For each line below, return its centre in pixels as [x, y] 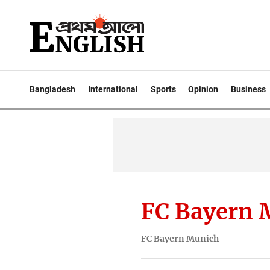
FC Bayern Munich [180, 238]
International [113, 89]
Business [249, 89]
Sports [163, 89]
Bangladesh [52, 89]
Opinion [203, 89]
